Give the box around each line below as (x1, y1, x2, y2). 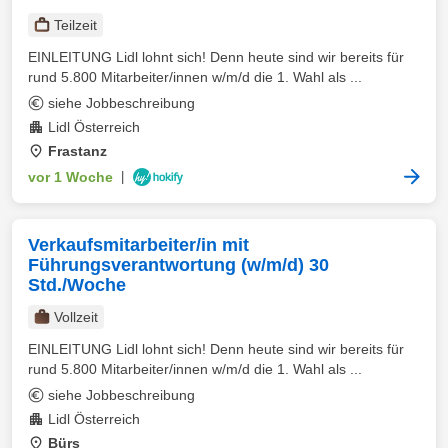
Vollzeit (54, 309, 98, 325)
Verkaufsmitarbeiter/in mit (28, 235, 249, 255)
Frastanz (48, 143, 107, 159)
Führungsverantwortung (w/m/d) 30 (28, 255, 329, 275)
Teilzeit (54, 17, 97, 33)
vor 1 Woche (28, 169, 113, 185)
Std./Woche (28, 275, 126, 295)
